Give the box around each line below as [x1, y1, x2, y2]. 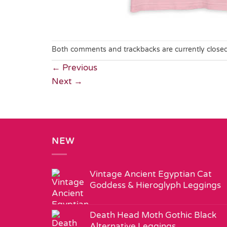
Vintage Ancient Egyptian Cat [90, 169, 212, 180]
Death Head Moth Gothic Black [90, 210, 216, 221]
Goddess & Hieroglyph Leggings [90, 180, 221, 191]
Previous [60, 62, 97, 73]
